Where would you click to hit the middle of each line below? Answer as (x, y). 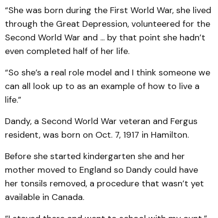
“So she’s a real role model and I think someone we (108, 73)
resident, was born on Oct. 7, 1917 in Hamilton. (97, 135)
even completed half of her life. (67, 51)
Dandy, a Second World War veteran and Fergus (101, 121)
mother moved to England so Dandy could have (101, 170)
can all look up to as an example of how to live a (102, 86)
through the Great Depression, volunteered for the (108, 24)
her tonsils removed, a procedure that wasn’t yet (104, 183)
